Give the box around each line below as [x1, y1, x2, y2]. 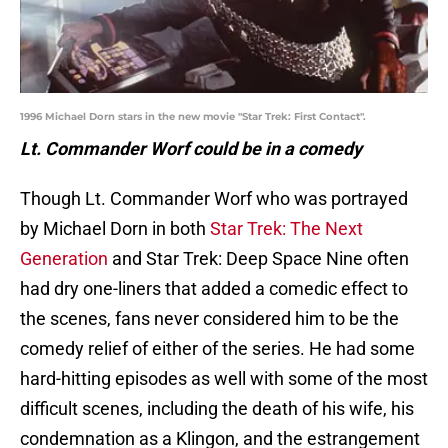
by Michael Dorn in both [20, 218, 210, 240]
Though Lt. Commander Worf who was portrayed [20, 188, 408, 210]
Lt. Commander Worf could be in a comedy [20, 138, 362, 160]
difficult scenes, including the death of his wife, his [20, 398, 414, 420]
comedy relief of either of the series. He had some [20, 338, 415, 360]
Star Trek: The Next [210, 218, 363, 240]
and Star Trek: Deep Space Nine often [108, 248, 409, 270]
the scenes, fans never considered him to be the [20, 308, 399, 330]
